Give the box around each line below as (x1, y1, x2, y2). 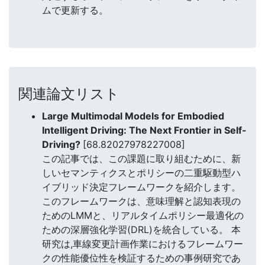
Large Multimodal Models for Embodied (42, 109, 224, 122)
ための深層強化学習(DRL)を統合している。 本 (42, 223, 241, 235)
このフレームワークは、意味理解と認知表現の (42, 195, 241, 207)
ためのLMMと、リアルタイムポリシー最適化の (42, 209, 244, 221)
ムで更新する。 (42, 4, 108, 17)
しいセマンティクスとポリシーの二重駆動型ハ (42, 166, 241, 179)
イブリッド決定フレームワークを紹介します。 (42, 180, 241, 193)
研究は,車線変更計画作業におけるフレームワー (42, 237, 243, 250)
